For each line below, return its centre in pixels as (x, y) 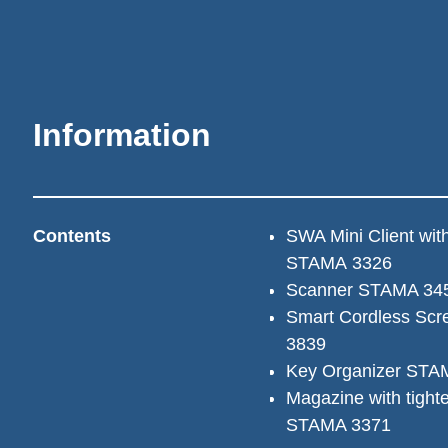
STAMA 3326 (338, 263)
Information (122, 135)
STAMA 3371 (338, 425)
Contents (72, 236)
